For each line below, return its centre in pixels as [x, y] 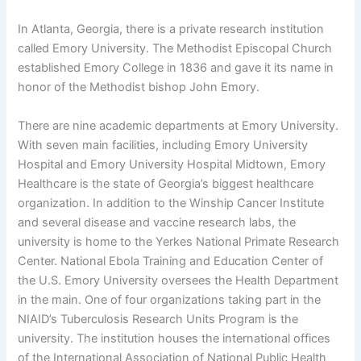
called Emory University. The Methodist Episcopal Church [175, 49]
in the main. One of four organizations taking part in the [170, 299]
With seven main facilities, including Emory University [163, 145]
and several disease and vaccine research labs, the [157, 222]
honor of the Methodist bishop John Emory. [139, 87]
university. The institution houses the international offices [174, 338]
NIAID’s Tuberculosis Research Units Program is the [158, 319]
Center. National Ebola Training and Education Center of [171, 261]
